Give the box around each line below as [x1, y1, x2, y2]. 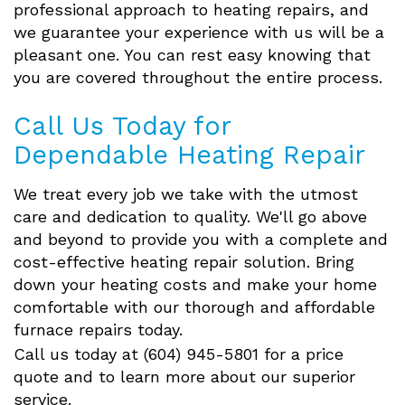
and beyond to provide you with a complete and [14, 230, 388, 250]
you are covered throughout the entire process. [14, 68, 382, 88]
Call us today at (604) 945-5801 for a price [14, 344, 344, 364]
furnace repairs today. [14, 320, 183, 340]
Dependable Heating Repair [14, 139, 365, 171]
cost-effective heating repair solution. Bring [14, 252, 354, 272]
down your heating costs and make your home [14, 275, 377, 295]
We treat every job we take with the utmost [14, 184, 358, 204]
